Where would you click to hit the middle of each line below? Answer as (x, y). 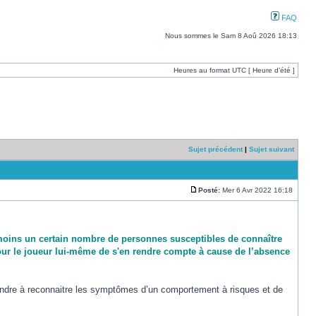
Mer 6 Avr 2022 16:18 (257, 190)
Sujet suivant (272, 149)
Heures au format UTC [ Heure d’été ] (234, 70)
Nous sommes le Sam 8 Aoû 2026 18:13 (231, 36)
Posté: (209, 190)
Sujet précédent (215, 149)
